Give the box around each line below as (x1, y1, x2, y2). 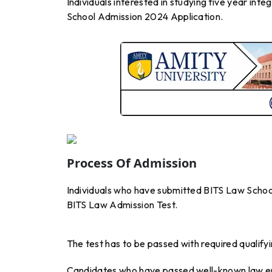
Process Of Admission (66, 155, 197, 172)
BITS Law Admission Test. (66, 199, 178, 211)
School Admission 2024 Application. (66, 10, 223, 23)
